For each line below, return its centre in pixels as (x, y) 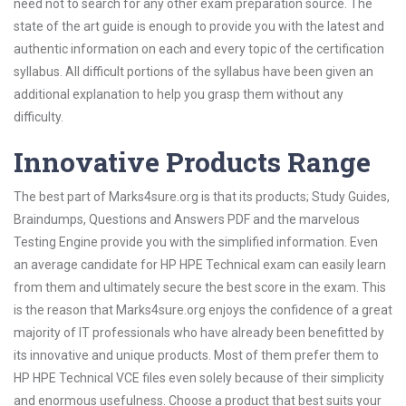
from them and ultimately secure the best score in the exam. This (200, 287)
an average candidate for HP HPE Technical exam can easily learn (200, 265)
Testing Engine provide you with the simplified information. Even (196, 242)
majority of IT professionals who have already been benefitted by (199, 333)
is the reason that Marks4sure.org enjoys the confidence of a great (203, 310)
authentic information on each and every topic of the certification (199, 49)
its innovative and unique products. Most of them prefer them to (196, 355)
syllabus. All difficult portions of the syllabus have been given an (193, 72)
